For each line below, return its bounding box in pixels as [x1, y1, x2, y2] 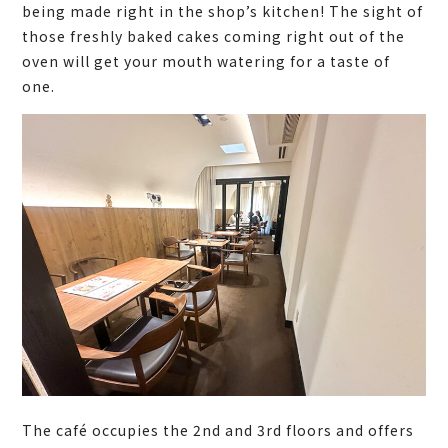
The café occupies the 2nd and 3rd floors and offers [22, 420, 415, 441]
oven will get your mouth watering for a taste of [22, 50, 391, 71]
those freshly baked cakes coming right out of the [22, 25, 406, 46]
